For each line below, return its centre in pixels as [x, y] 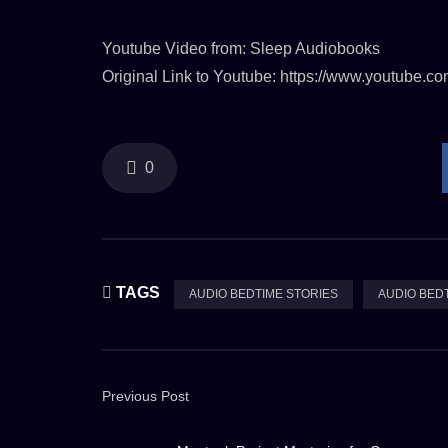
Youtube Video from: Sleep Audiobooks [241, 48]
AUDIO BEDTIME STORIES [263, 293]
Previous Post [145, 395]
